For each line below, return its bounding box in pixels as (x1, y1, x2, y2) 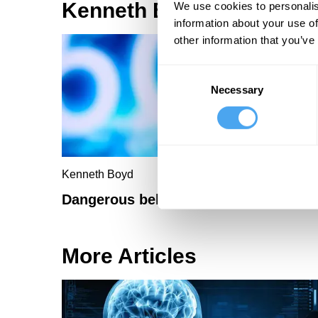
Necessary (211, 83, 263, 96)
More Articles (62, 244, 197, 268)
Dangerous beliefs (62, 192, 185, 208)
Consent (157, 66, 197, 79)
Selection (157, 83, 200, 96)
